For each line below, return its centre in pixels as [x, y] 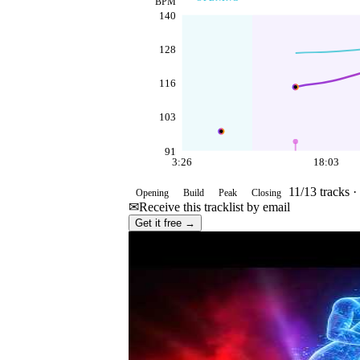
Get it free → [165, 223]
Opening [152, 193]
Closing [266, 193]
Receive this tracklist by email [215, 207]
